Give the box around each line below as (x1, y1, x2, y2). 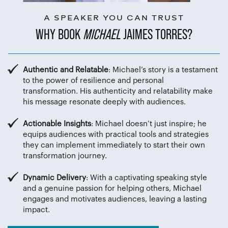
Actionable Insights (23, 120, 91, 128)
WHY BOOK (36, 25, 83, 43)
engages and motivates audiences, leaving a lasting (23, 195, 207, 204)
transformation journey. (23, 152, 107, 160)
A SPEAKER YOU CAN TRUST (44, 13, 184, 23)
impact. (23, 206, 50, 214)
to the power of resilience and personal (23, 77, 164, 85)
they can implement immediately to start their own (23, 141, 205, 150)
